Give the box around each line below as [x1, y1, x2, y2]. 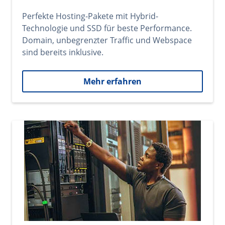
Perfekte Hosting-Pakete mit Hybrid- [22, 11, 158, 22]
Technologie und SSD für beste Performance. [22, 23, 192, 34]
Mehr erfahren [83, 76, 142, 87]
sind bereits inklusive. [22, 47, 103, 58]
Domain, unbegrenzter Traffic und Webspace [22, 35, 192, 46]
